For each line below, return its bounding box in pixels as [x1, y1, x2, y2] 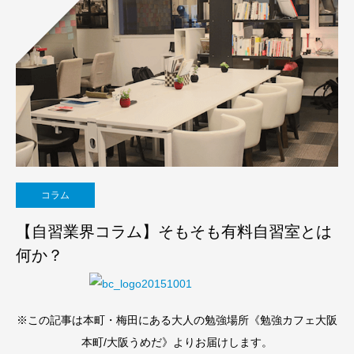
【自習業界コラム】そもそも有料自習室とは [16, 222, 332, 240]
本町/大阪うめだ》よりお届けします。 [81, 336, 273, 349]
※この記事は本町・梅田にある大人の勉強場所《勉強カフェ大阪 [17, 314, 337, 327]
